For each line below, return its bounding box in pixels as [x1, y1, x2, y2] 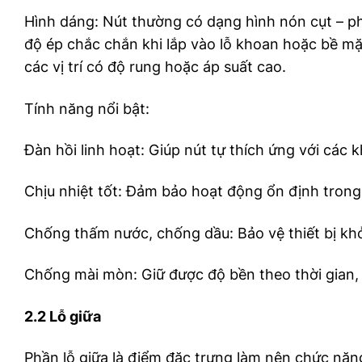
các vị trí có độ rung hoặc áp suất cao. [24, 58, 286, 76]
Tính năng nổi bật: [24, 99, 149, 117]
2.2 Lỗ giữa [24, 307, 101, 325]
